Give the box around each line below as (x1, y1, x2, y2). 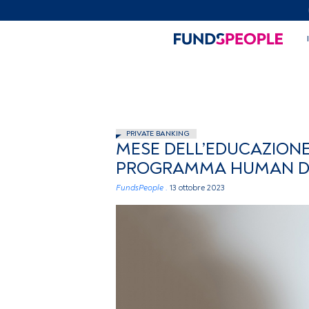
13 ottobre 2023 (170, 183, 225, 193)
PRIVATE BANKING (126, 129, 190, 138)
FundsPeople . (116, 183, 168, 193)
